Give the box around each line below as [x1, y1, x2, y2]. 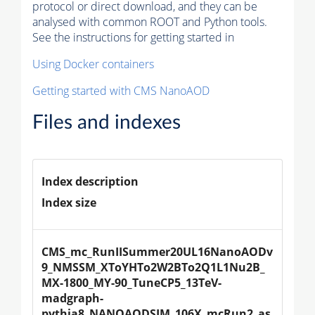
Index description [41, 173, 139, 189]
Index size [41, 194, 96, 210]
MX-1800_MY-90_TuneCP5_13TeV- [41, 274, 221, 290]
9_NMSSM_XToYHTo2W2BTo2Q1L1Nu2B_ [41, 259, 265, 275]
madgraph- [41, 290, 103, 306]
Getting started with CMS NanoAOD [32, 82, 210, 98]
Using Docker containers [32, 56, 154, 72]
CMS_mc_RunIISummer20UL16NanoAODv [41, 243, 273, 259]
